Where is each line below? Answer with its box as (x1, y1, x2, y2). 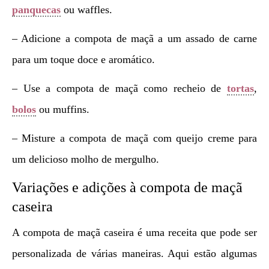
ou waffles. (61, 4, 112, 16)
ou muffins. (36, 103, 89, 116)
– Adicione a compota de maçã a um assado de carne (12, 32, 257, 45)
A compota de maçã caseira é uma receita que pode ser (12, 226, 257, 239)
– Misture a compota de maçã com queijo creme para (12, 132, 257, 145)
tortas (227, 82, 254, 95)
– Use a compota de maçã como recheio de (12, 82, 227, 95)
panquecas (12, 4, 61, 16)
